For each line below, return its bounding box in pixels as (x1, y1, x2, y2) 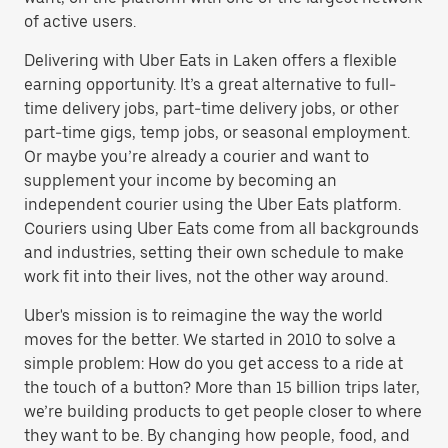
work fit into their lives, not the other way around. (24, 267, 388, 286)
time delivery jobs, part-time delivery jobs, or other (24, 99, 399, 118)
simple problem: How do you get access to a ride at (24, 354, 403, 373)
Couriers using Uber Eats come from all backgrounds (24, 219, 419, 238)
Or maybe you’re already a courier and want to (24, 147, 369, 166)
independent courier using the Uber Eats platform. (24, 195, 401, 214)
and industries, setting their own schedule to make (24, 243, 404, 262)
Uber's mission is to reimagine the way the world (24, 306, 383, 325)
